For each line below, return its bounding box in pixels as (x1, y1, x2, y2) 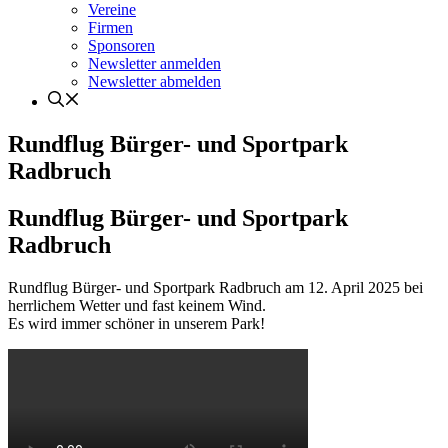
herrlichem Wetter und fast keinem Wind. (8, 297, 266, 315)
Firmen (88, 19, 133, 37)
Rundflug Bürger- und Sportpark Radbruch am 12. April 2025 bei (8, 279, 423, 297)
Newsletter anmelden (88, 55, 221, 73)
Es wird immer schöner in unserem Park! (8, 315, 265, 333)
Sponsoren (88, 37, 155, 55)
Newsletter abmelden (88, 73, 221, 91)
